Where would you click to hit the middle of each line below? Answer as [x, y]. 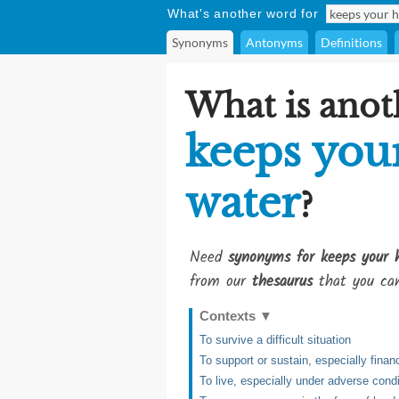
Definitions [351, 42]
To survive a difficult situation [275, 340]
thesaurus [282, 282]
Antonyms [274, 42]
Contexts [229, 316]
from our [221, 282]
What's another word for [243, 13]
